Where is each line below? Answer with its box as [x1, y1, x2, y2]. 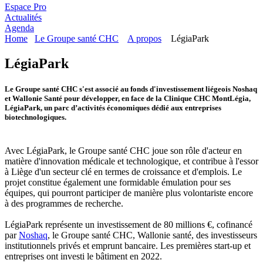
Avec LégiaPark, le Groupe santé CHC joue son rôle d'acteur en [5, 145, 242, 156]
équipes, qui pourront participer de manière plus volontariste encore [5, 187, 253, 198]
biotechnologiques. [5, 112, 66, 122]
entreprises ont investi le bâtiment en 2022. [5, 251, 162, 261]
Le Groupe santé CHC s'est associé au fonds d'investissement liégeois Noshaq [5, 84, 257, 93]
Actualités [5, 12, 42, 22]
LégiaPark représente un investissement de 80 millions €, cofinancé [5, 219, 252, 230]
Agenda [5, 22, 34, 33]
